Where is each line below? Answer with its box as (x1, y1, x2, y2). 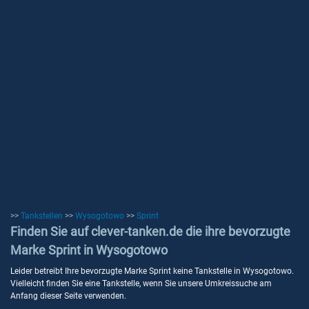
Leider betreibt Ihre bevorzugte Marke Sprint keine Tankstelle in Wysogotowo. (10, 266, 294, 276)
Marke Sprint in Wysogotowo (10, 243, 168, 257)
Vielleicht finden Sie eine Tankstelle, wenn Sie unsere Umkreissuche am (10, 279, 272, 288)
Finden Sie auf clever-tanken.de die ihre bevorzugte (10, 224, 290, 239)
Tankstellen (21, 211, 63, 221)
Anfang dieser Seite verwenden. (10, 291, 126, 301)
